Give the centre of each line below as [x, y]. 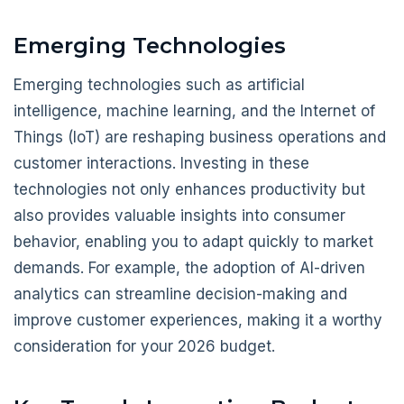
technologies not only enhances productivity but [189, 190]
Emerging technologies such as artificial [159, 85]
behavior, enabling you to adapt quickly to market [193, 242]
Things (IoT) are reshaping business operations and [200, 138]
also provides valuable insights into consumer [179, 216]
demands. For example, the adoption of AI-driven [189, 268]
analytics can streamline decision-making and [180, 294]
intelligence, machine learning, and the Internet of [194, 111]
